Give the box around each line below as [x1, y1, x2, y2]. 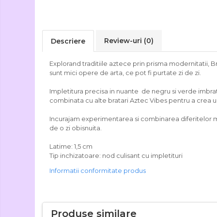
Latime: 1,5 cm [49, 142, 93, 150]
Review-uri [104, 36, 144, 45]
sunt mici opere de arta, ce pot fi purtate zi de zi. [49, 69, 201, 77]
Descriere [51, 37, 85, 46]
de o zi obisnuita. [49, 124, 102, 132]
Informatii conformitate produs [49, 167, 146, 174]
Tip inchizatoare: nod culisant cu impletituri [49, 152, 183, 159]
